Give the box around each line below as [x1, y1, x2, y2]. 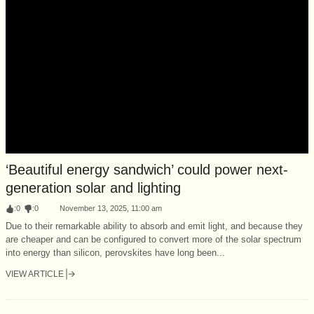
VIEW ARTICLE [6, 268, 64, 279]
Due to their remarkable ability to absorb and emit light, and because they [6, 220, 303, 231]
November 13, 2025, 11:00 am [60, 203, 162, 212]
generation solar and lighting [6, 179, 181, 196]
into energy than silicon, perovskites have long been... [6, 247, 225, 258]
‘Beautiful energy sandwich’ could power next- [6, 161, 288, 177]
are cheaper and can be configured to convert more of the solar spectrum [6, 233, 301, 245]
